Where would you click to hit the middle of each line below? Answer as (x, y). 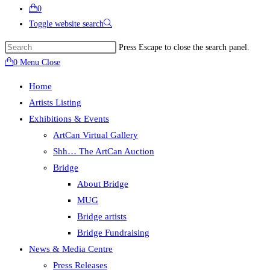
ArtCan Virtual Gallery (96, 135)
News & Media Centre (71, 249)
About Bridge (103, 184)
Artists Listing (55, 102)
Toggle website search (66, 24)
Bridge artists (102, 216)
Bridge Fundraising (113, 233)
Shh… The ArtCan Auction (104, 151)
